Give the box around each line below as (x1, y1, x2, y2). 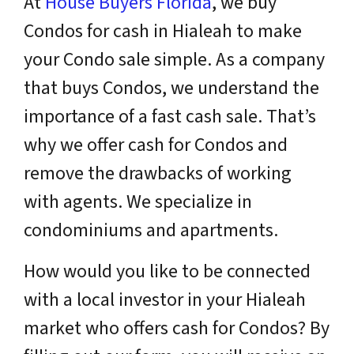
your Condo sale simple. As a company (24, 46, 325, 73)
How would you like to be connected (24, 258, 311, 285)
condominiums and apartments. (24, 217, 278, 244)
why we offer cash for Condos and (24, 131, 288, 159)
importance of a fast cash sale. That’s (24, 103, 316, 130)
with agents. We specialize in (24, 188, 252, 216)
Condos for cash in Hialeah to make (24, 17, 302, 45)
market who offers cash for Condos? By (24, 314, 330, 342)
